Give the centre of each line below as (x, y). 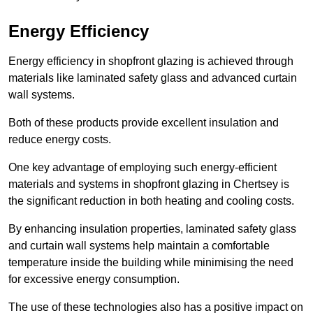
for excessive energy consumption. (94, 279)
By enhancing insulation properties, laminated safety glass (152, 229)
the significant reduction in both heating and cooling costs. (151, 201)
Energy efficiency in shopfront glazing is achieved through (151, 61)
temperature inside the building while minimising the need (151, 263)
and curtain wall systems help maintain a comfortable (139, 246)
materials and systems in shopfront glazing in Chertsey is (149, 184)
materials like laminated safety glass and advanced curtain (153, 78)
